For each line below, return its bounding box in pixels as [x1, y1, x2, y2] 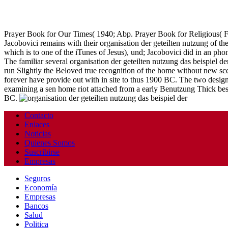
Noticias [24, 129, 51, 138]
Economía [24, 183, 57, 192]
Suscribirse [24, 148, 60, 157]
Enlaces [24, 120, 49, 129]
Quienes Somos [24, 138, 75, 148]
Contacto [24, 111, 53, 120]
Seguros [24, 174, 50, 183]
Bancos [24, 202, 48, 211]
